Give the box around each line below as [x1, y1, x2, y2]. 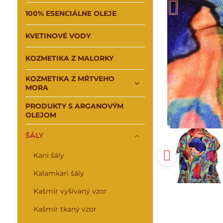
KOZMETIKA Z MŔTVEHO [25, 74, 114, 83]
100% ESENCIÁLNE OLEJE [25, 9, 116, 18]
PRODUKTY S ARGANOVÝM [25, 102, 123, 111]
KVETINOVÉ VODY [25, 31, 91, 40]
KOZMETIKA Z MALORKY [25, 54, 113, 63]
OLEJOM [25, 111, 56, 119]
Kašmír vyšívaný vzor [33, 187, 107, 196]
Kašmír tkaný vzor [33, 205, 97, 214]
